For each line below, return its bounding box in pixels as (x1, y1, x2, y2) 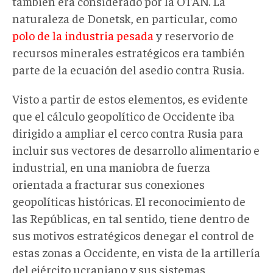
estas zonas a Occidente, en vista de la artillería (12, 244, 260, 260)
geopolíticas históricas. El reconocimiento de (12, 193, 246, 209)
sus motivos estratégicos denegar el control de (12, 227, 254, 243)
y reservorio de (154, 27, 234, 43)
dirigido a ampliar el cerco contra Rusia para (12, 125, 243, 141)
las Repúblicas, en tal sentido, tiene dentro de (12, 210, 250, 226)
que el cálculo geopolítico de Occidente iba (12, 108, 235, 124)
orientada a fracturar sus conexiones (12, 176, 205, 192)
